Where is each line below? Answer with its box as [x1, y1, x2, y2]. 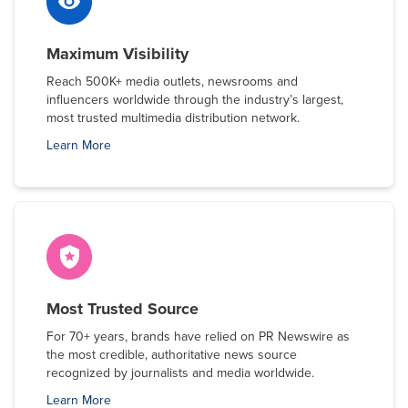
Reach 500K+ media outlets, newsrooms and [46, 72, 298, 91]
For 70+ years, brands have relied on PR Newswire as [46, 327, 350, 346]
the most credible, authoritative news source [46, 345, 297, 364]
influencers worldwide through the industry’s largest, [46, 90, 343, 109]
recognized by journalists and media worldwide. [46, 363, 318, 382]
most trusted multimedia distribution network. [46, 108, 307, 127]
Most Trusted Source [46, 297, 203, 321]
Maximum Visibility [46, 42, 193, 66]
